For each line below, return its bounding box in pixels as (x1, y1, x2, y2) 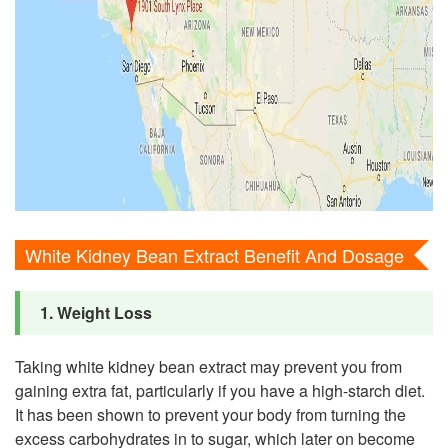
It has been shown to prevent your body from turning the (15, 402, 406, 426)
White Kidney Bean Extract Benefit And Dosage (25, 241, 404, 268)
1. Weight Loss (40, 300, 152, 324)
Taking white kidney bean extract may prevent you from (15, 354, 402, 378)
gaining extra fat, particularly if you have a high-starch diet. (15, 378, 425, 402)
